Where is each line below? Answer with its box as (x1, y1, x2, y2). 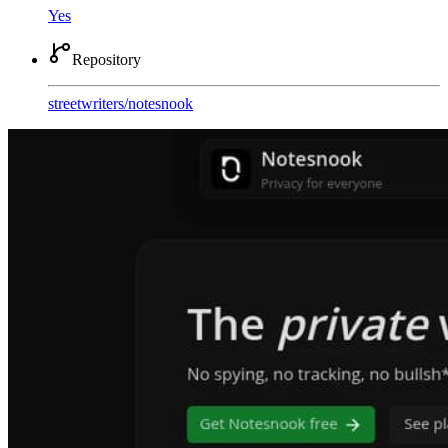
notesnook (128, 94, 193, 112)
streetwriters (48, 94, 124, 112)
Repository (72, 50, 141, 68)
